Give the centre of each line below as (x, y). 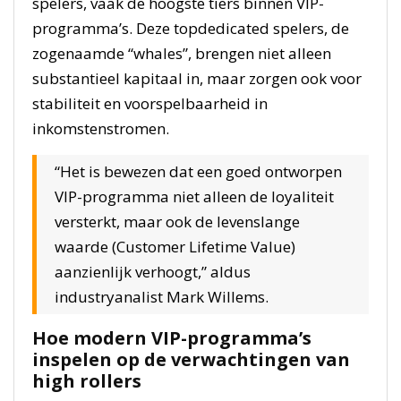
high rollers (87, 381)
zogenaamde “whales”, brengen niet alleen (182, 53)
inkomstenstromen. (101, 128)
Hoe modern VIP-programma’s (172, 338)
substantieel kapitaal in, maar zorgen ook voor (197, 78)
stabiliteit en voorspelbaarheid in (150, 103)
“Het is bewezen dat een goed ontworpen (198, 171)
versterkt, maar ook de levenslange (177, 222)
